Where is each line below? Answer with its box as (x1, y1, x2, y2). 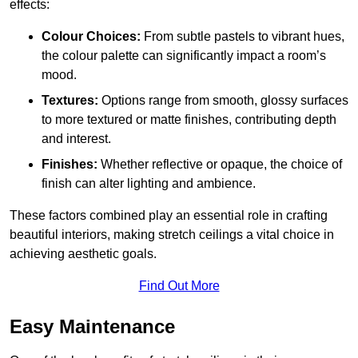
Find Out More (138, 278, 220, 292)
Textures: (42, 93, 98, 107)
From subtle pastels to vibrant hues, (141, 29, 344, 43)
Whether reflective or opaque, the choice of (97, 157, 342, 171)
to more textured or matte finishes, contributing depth (42, 112, 336, 126)
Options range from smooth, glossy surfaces (98, 93, 348, 107)
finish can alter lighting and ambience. (42, 176, 256, 190)
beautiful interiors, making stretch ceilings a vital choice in (10, 227, 334, 241)
